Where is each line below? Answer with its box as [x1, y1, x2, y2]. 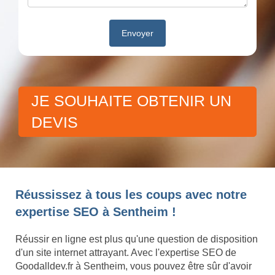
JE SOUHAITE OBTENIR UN [31, 92, 231, 110]
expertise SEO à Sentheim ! [15, 205, 176, 219]
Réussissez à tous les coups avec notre [15, 188, 247, 202]
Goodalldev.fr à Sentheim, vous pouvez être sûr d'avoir [15, 261, 252, 272]
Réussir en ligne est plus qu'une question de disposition [15, 234, 258, 245]
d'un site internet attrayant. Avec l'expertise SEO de [15, 247, 236, 258]
